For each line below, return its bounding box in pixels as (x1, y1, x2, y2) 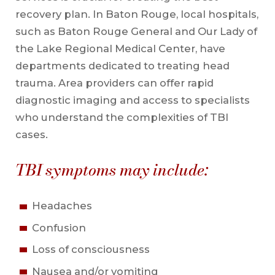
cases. (15, 128, 50, 141)
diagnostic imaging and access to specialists (15, 94, 250, 107)
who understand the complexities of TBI (15, 111, 228, 124)
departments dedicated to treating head (15, 60, 230, 72)
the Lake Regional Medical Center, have (15, 42, 225, 55)
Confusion (31, 221, 86, 234)
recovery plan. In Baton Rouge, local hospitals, (15, 8, 258, 21)
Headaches (31, 199, 92, 212)
